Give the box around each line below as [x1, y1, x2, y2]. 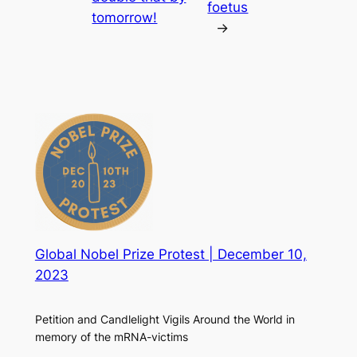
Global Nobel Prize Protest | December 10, [34, 246, 307, 263]
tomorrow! [92, 9, 158, 25]
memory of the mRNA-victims [34, 329, 188, 343]
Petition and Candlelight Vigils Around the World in [34, 312, 295, 326]
